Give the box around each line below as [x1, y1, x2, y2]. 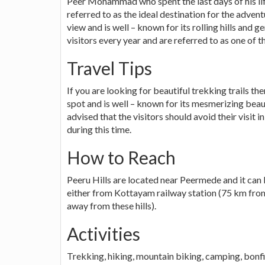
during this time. [67, 123, 131, 135]
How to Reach [67, 146, 176, 168]
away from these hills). [67, 199, 156, 211]
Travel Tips [67, 57, 152, 79]
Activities [67, 222, 140, 244]
